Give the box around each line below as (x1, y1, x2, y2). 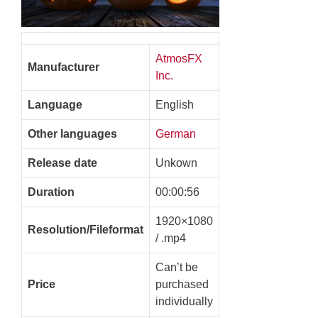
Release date (28, 157, 97, 170)
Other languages (28, 128, 117, 141)
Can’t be (155, 261, 198, 274)
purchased (155, 278, 209, 291)
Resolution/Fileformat (28, 224, 143, 236)
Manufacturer (28, 61, 99, 74)
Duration (28, 186, 75, 199)
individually (155, 295, 213, 308)
